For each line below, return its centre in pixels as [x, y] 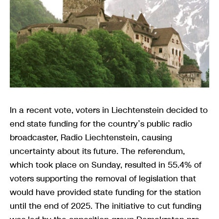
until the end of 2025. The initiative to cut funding [106, 206]
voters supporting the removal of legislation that [103, 178]
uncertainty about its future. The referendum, [97, 151]
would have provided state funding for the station [105, 192]
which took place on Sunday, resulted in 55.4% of [106, 164]
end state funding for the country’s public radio [101, 123]
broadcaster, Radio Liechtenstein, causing [91, 137]
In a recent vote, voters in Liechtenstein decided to [109, 110]
